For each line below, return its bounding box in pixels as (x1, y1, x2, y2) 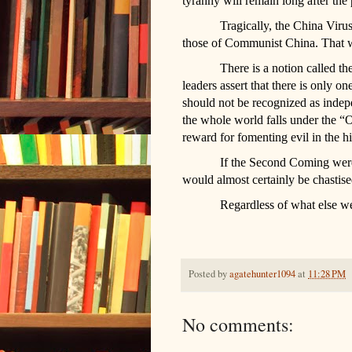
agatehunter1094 (229, 267, 295, 281)
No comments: (182, 312, 294, 338)
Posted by (189, 267, 229, 281)
